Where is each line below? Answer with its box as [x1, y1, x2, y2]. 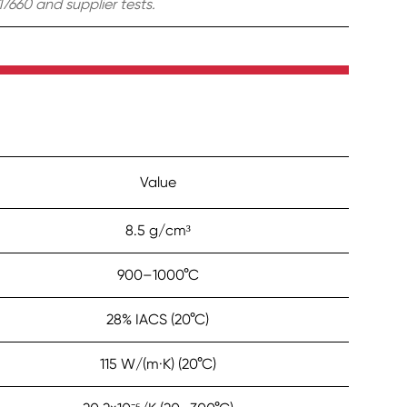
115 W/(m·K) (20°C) [99, 355, 216, 373]
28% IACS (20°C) [106, 311, 210, 329]
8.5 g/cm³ [124, 222, 191, 240]
